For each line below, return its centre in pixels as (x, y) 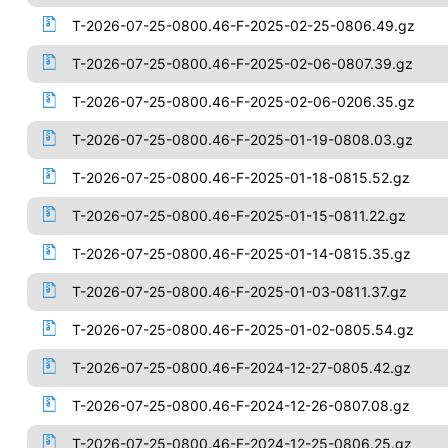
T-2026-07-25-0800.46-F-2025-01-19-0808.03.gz (242, 139)
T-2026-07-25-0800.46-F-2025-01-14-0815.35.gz (241, 253)
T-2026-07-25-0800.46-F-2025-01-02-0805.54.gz (242, 329)
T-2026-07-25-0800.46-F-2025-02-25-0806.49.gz (243, 25)
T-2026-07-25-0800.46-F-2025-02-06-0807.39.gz (242, 63)
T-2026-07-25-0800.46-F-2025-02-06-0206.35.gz (243, 101)
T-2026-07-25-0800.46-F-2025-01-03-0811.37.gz (239, 291)
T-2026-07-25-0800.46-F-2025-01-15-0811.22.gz (238, 215)
